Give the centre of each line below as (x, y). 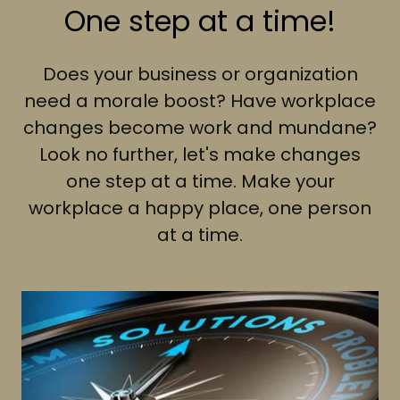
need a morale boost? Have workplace (200, 101)
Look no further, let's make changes (200, 155)
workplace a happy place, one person (200, 208)
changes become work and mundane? (200, 128)
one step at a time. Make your (200, 182)
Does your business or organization (200, 75)
